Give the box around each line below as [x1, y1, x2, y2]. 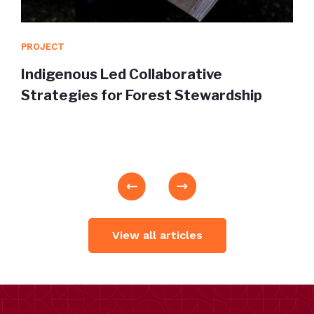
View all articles [111, 228, 203, 242]
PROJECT [21, 41, 64, 52]
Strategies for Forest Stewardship [21, 86, 262, 104]
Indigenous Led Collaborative [21, 65, 222, 83]
